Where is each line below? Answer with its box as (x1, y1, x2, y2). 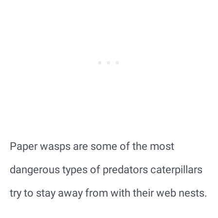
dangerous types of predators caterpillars (10, 163, 202, 176)
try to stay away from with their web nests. (10, 187, 207, 200)
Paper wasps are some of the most (10, 140, 174, 153)
